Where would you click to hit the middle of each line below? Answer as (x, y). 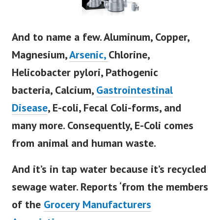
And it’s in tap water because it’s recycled (109, 169)
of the (28, 205)
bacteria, (33, 90)
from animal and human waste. (84, 143)
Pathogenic (132, 72)
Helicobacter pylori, (59, 72)
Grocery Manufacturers (97, 205)
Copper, (172, 37)
